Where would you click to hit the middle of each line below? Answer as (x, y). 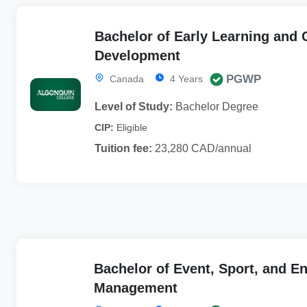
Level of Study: (133, 106)
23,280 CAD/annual (201, 148)
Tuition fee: (123, 148)
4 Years (185, 78)
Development (137, 55)
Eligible (132, 127)
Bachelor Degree (215, 106)
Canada (125, 78)
